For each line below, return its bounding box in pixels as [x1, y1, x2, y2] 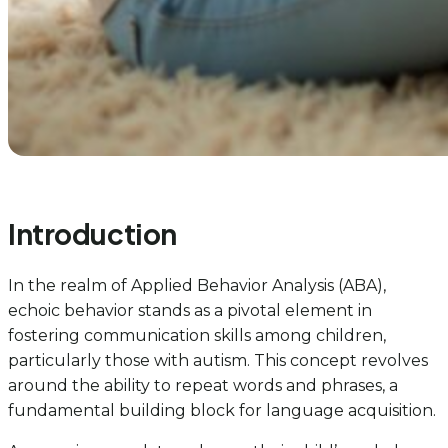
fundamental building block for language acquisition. [8, 401, 436, 421]
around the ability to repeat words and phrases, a [8, 376, 398, 396]
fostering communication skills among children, [8, 326, 386, 346]
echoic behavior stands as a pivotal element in [8, 301, 372, 321]
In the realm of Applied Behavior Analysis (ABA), [8, 276, 386, 296]
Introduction [8, 215, 177, 251]
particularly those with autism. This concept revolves [8, 351, 428, 371]
